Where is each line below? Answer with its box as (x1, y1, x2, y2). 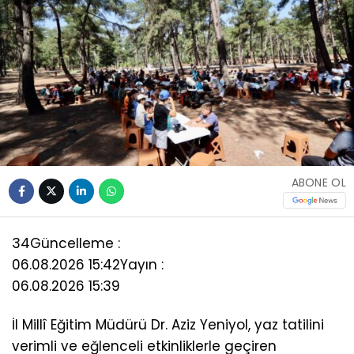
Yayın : (120, 255, 164, 275)
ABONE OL (291, 174, 346, 190)
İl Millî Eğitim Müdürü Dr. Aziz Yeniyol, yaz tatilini (12, 315, 324, 335)
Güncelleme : (30, 234, 120, 254)
